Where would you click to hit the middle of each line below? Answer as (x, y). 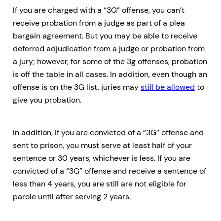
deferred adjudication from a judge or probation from (109, 48)
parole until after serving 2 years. (72, 197)
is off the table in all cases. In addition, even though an (110, 74)
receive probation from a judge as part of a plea (99, 23)
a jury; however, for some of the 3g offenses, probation (110, 61)
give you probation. (47, 100)
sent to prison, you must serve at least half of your (102, 145)
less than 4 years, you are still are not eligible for (100, 184)
